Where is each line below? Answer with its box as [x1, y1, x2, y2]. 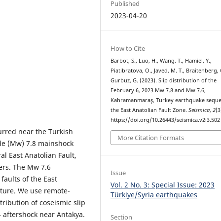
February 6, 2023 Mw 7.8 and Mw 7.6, [110, 87, 206, 94]
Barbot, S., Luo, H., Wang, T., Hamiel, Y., [110, 57, 212, 65]
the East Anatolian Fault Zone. [110, 107, 189, 114]
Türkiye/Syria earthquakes [110, 189, 198, 199]
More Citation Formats [117, 133, 184, 142]
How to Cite [110, 44, 146, 53]
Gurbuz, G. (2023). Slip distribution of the [110, 77, 217, 84]
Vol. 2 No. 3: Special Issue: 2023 [110, 180, 215, 189]
